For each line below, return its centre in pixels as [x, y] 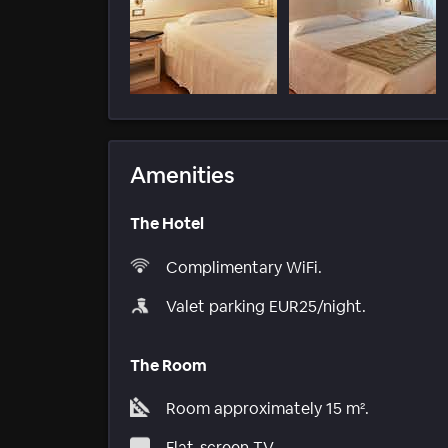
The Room [168, 365]
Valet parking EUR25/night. [266, 306]
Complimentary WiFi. [244, 267]
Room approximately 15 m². [267, 409]
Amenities [182, 175]
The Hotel [167, 224]
